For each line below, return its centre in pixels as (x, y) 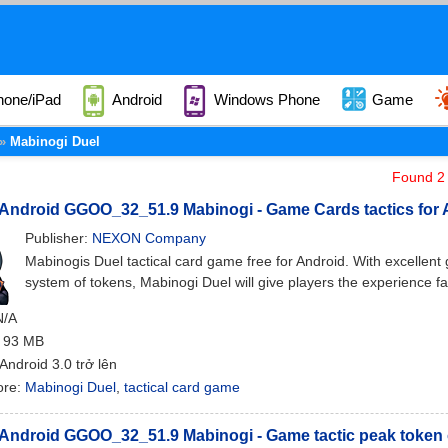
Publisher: (58, 238)
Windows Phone (265, 99)
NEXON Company (149, 238)
